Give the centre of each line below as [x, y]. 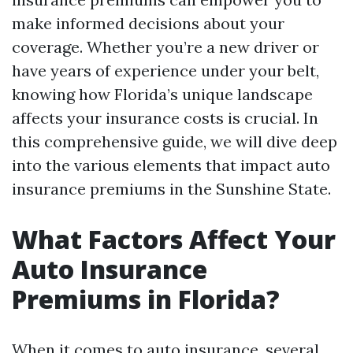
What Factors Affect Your [174, 239]
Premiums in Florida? [146, 299]
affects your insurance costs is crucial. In [165, 118]
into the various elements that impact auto [171, 165]
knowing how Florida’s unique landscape [162, 94]
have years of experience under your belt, [165, 71]
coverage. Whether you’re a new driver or [165, 47]
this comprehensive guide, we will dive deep [175, 141]
